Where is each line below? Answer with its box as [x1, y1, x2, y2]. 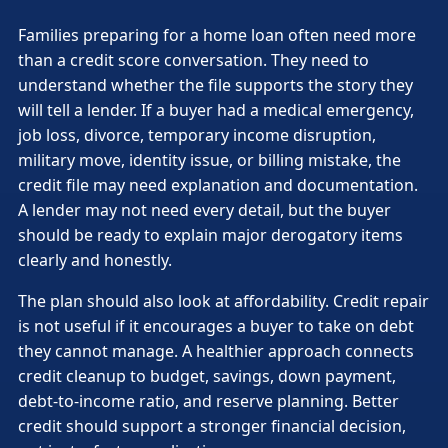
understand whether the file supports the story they [18, 73, 413, 96]
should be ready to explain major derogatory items [18, 223, 403, 246]
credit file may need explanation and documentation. [18, 173, 418, 196]
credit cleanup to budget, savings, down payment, [18, 364, 396, 387]
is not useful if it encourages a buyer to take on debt [18, 314, 414, 337]
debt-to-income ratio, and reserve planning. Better [18, 389, 399, 412]
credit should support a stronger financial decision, [18, 414, 406, 437]
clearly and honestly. [18, 248, 172, 271]
